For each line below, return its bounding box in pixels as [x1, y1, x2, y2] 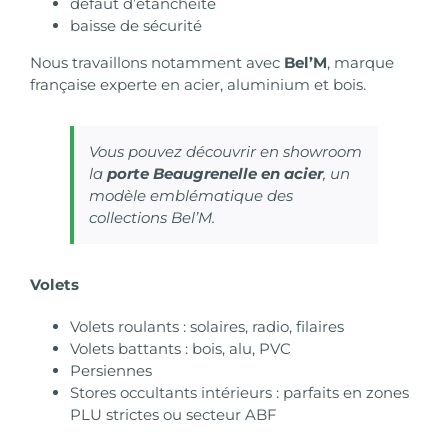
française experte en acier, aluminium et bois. [30, 74, 366, 94]
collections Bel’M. [89, 207, 215, 227]
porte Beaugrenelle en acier [107, 163, 323, 183]
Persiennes [70, 360, 152, 380]
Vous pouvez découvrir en [89, 141, 283, 161]
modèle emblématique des [89, 185, 293, 205]
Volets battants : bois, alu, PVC [70, 338, 291, 358]
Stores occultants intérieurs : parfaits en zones [70, 382, 409, 402]
